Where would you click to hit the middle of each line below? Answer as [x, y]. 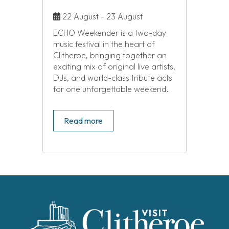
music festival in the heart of [104, 44]
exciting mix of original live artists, [114, 67]
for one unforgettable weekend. [111, 89]
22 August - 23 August [101, 17]
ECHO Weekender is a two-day [109, 33]
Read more [83, 121]
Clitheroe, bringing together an [110, 55]
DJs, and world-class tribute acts [112, 78]
